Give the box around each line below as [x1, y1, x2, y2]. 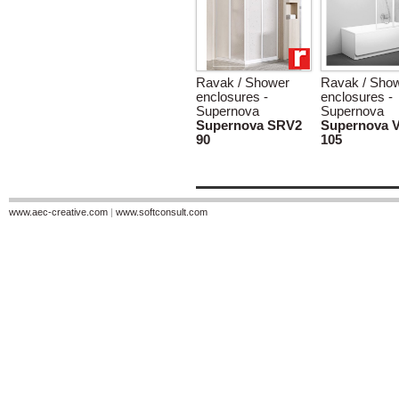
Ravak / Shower [196, 76, 289, 90]
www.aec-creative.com [9, 207, 108, 217]
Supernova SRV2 [196, 118, 302, 133]
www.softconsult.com [116, 207, 208, 217]
